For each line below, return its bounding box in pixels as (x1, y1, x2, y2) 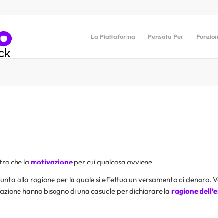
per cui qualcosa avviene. (72, 157, 154, 166)
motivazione (30, 157, 73, 166)
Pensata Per (148, 33, 183, 40)
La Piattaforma (91, 33, 135, 40)
